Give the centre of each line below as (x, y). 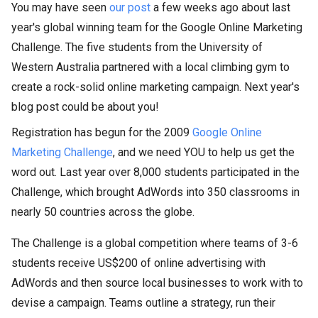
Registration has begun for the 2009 (102, 132)
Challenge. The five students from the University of (137, 47)
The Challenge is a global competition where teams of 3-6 (155, 243)
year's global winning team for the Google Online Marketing (157, 27)
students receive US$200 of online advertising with (138, 263)
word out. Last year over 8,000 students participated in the (155, 172)
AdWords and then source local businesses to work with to (157, 283)
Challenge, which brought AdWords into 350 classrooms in (155, 192)
